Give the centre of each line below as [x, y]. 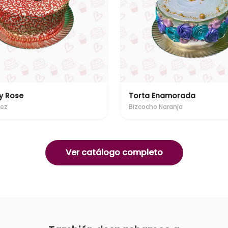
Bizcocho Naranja [156, 107]
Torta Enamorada [162, 96]
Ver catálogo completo [114, 152]
